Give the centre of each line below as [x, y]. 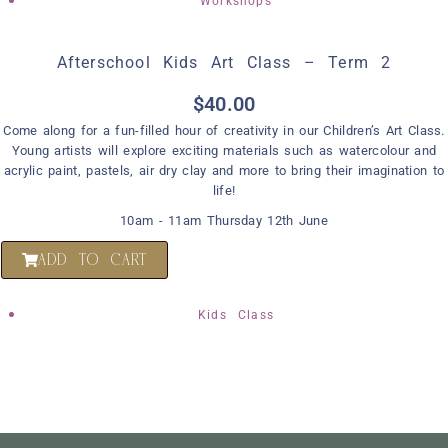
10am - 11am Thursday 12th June [224, 220]
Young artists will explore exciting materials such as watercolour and [224, 150]
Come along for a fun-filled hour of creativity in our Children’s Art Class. [224, 130]
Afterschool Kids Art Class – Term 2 [224, 62]
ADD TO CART [93, 259]
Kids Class [236, 314]
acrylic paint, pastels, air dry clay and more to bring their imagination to [224, 170]
